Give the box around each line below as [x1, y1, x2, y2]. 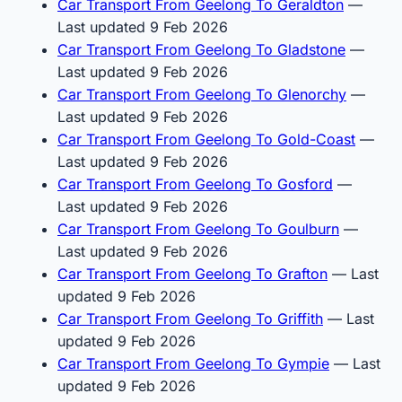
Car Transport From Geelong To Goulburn [57, 219, 339, 238]
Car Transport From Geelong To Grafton [57, 264, 328, 283]
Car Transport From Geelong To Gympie [57, 354, 329, 372]
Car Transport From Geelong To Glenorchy [57, 84, 346, 103]
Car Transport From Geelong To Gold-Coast [57, 129, 355, 148]
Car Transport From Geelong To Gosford [57, 174, 333, 193]
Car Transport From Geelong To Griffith [57, 309, 323, 328]
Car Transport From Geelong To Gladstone [57, 39, 345, 58]
